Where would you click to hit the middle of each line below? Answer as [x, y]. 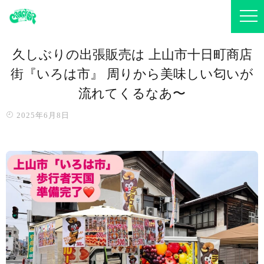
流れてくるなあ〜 [132, 93]
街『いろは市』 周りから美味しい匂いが [132, 74]
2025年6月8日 [42, 115]
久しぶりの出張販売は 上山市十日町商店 [132, 55]
